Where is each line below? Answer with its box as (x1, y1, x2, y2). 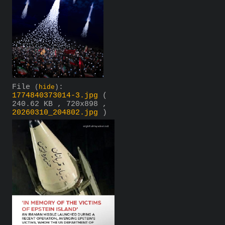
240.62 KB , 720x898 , (12, 100, 107, 109)
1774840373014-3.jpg (12, 91, 98, 100)
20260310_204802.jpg (12, 108, 98, 118)
